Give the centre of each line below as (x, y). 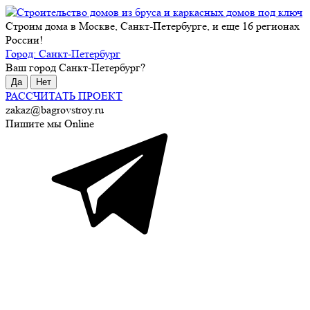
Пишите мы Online (50, 124)
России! (24, 40)
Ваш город (32, 67)
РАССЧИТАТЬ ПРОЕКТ (64, 96)
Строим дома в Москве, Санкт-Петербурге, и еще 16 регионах (153, 26)
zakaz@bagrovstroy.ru (55, 110)
